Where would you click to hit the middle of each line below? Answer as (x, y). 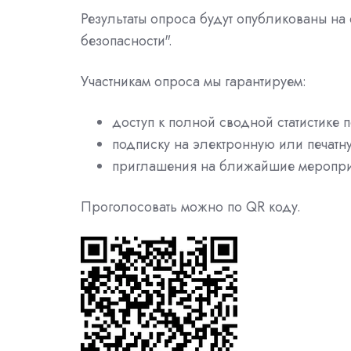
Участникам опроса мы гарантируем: (194, 82)
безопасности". (128, 41)
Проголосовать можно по (163, 207)
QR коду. (273, 207)
